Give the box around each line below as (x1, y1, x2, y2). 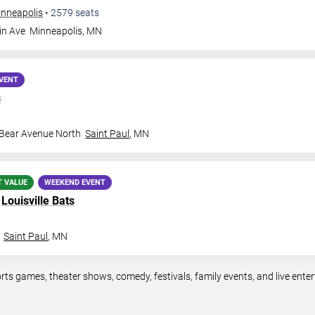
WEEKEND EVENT (44, 178, 105, 187)
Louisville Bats (1, 194, 75, 207)
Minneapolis (30, 25, 83, 37)
